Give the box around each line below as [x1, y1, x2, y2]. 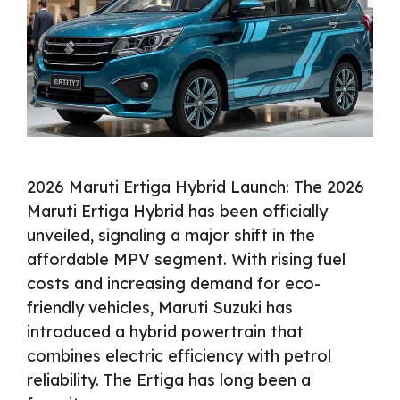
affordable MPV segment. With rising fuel [27, 248, 346, 270]
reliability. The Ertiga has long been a [27, 369, 311, 390]
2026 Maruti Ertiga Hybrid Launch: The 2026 [27, 176, 364, 197]
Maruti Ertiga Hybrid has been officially [27, 200, 328, 221]
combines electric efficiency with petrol [27, 345, 331, 366]
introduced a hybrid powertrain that [27, 321, 304, 342]
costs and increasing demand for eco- [27, 272, 321, 294]
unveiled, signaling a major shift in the [27, 224, 315, 246]
